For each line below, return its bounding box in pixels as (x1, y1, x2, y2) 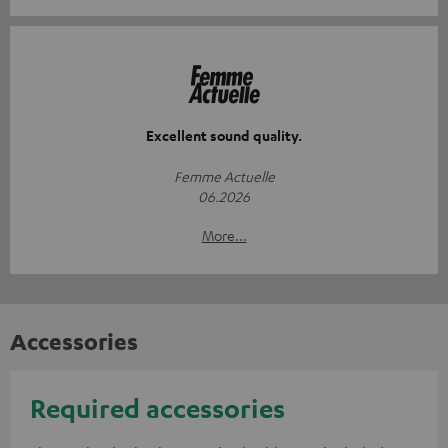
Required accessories (30, 391, 285, 424)
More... (201, 225, 247, 244)
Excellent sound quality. (146, 125, 302, 145)
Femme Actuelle (173, 166, 275, 185)
